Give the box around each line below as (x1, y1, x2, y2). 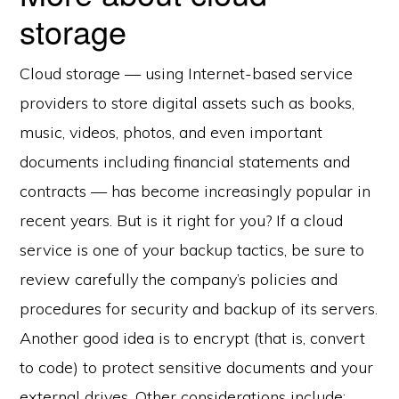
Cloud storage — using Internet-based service (20, 63, 354, 84)
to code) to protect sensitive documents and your (20, 357, 374, 378)
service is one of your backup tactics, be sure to (20, 240, 365, 260)
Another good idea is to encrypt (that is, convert (20, 328, 366, 348)
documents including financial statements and (20, 151, 351, 172)
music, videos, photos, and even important (20, 122, 323, 142)
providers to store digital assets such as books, (20, 93, 355, 113)
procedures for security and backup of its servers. (20, 298, 379, 319)
